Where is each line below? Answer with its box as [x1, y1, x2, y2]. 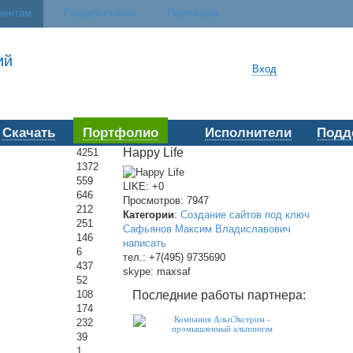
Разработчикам [62, 7, 136, 19]
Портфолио [82, 125, 158, 140]
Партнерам [166, 7, 219, 19]
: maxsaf [150, 265, 191, 277]
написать [123, 236, 166, 249]
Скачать [2, 125, 55, 140]
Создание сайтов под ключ [180, 208, 310, 221]
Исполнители [204, 125, 292, 140]
